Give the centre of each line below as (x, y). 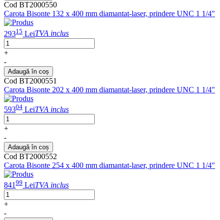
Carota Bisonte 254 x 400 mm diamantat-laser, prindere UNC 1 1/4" (110, 165)
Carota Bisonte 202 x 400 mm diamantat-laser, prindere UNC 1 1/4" (110, 89)
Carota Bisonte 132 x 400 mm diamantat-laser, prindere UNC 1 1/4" (110, 14)
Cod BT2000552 (30, 157)
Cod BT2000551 (30, 81)
